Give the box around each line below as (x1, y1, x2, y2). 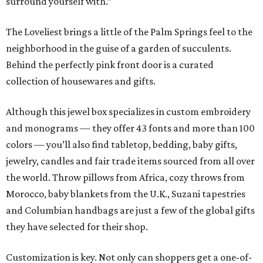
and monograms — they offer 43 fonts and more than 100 (6, 122, 255, 134)
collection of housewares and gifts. (6, 75, 156, 87)
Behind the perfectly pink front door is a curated (6, 59, 214, 71)
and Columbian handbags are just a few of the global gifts (6, 204, 255, 217)
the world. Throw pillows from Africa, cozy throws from (6, 171, 245, 184)
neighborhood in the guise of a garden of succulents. (6, 42, 231, 55)
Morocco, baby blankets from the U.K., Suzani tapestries (6, 188, 245, 200)
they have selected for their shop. (6, 221, 148, 233)
